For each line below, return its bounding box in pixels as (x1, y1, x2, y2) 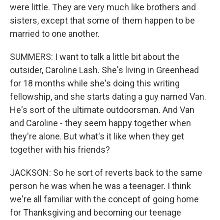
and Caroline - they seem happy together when (10, 118, 191, 128)
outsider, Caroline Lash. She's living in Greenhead (10, 65, 199, 75)
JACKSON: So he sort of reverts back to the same (10, 167, 202, 178)
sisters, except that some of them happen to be (10, 15, 195, 26)
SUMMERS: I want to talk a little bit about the (10, 52, 180, 62)
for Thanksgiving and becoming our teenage (10, 207, 181, 218)
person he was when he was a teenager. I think (10, 181, 191, 191)
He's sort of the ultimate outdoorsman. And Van (10, 105, 194, 115)
